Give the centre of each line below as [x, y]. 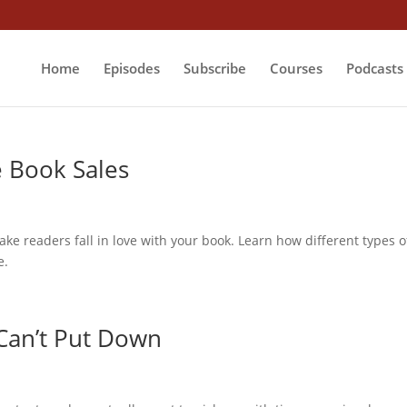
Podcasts [374, 68]
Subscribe [214, 68]
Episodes [131, 68]
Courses [296, 68]
